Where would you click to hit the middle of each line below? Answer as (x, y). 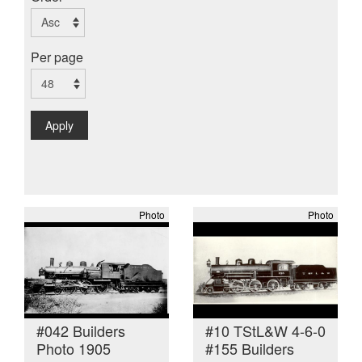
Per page (57, 57)
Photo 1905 (74, 349)
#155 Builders (250, 349)
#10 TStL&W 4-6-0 (265, 331)
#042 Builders (81, 331)
